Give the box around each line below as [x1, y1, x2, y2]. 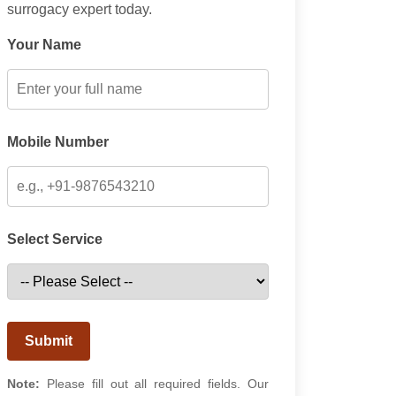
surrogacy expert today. [7, 2, 152, 17]
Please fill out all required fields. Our [40, 377, 269, 391]
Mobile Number [7, 134, 109, 149]
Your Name [7, 37, 81, 52]
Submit [25, 333, 72, 348]
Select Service [7, 232, 103, 247]
